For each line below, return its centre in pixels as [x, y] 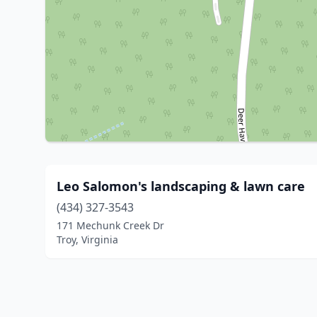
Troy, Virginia [87, 240]
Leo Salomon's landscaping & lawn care [181, 186]
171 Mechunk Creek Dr [110, 225]
